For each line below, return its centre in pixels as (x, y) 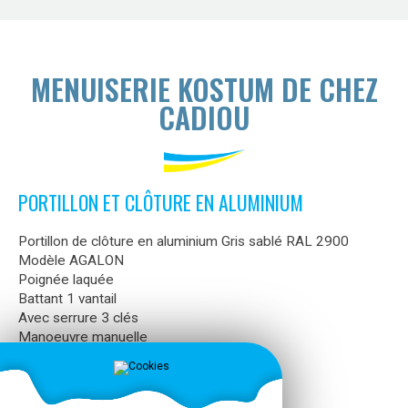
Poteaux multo (63, 376)
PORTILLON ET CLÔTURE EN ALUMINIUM (161, 203)
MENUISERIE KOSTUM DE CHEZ (204, 89)
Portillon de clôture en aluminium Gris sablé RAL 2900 (184, 242)
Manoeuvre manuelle (83, 337)
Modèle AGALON (71, 261)
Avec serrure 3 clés (78, 318)
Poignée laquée (66, 280)
